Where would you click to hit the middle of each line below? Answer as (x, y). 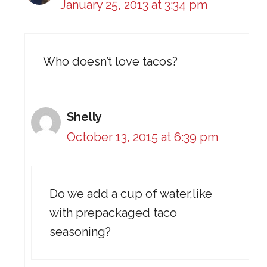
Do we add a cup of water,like (131, 194)
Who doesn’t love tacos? (110, 61)
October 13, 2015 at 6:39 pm (142, 137)
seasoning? (80, 232)
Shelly (84, 117)
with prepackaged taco (113, 213)
